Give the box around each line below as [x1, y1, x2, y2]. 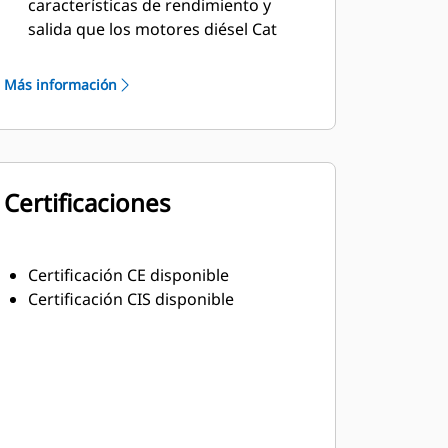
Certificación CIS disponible [27, 288, 234, 310]
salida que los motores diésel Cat [27, 18, 277, 40]
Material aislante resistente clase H [27, 42, 292, 64]
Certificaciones [3, 186, 171, 219]
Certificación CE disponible [27, 264, 229, 286]
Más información [3, 75, 117, 94]
